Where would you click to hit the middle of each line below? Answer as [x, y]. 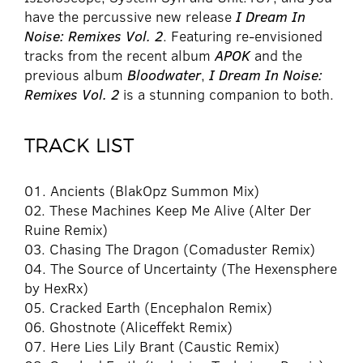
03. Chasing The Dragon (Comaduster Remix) [170, 249]
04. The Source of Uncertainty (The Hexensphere [181, 269]
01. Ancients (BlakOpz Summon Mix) [142, 191]
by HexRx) [56, 288]
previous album [76, 75]
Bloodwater [164, 75]
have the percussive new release [130, 17]
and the [276, 56]
